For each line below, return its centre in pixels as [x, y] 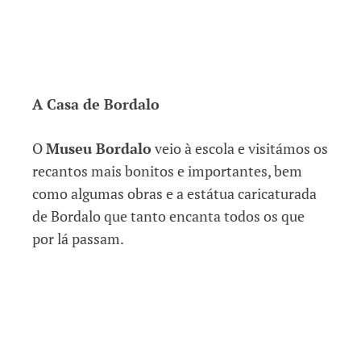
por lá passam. [78, 238]
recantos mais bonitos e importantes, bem [167, 170]
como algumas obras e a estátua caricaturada [174, 193]
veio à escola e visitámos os [240, 148]
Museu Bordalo [99, 148]
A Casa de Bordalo [96, 104]
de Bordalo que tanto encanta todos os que [168, 216]
